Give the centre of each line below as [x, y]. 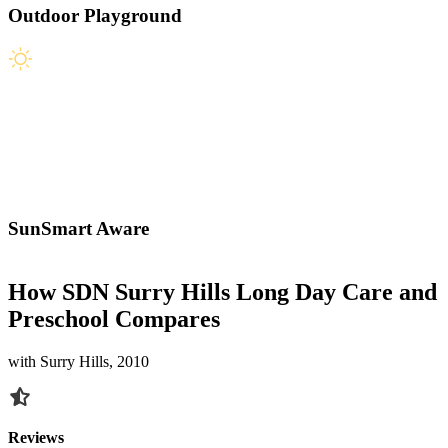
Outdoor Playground [95, 15]
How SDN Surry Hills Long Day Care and [222, 291]
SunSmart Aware [78, 229]
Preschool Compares [114, 318]
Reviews [36, 437]
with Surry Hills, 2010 [78, 361]
